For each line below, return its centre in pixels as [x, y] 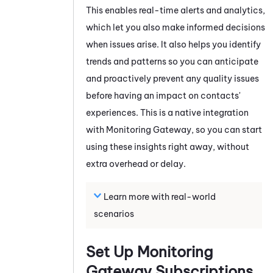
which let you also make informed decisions [175, 27]
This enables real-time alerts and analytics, [175, 10]
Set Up [112, 251]
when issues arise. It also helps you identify [173, 44]
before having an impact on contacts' [163, 95]
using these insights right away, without [168, 147]
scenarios [114, 214]
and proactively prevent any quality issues [172, 78]
